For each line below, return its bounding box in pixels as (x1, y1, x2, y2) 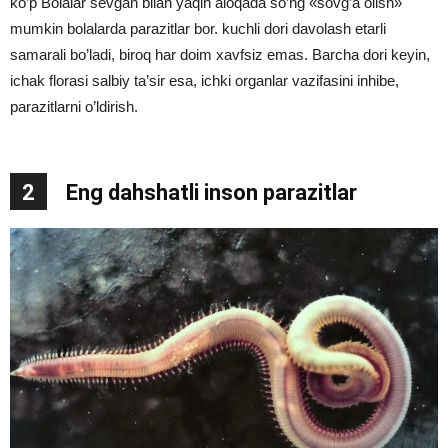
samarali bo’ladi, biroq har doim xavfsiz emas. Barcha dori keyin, (10, 46, 430, 64)
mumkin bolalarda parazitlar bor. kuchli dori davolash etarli (10, 20, 386, 38)
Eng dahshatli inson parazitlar (66, 180, 357, 206)
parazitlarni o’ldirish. (10, 98, 138, 116)
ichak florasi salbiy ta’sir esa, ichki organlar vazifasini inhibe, (10, 72, 399, 90)
